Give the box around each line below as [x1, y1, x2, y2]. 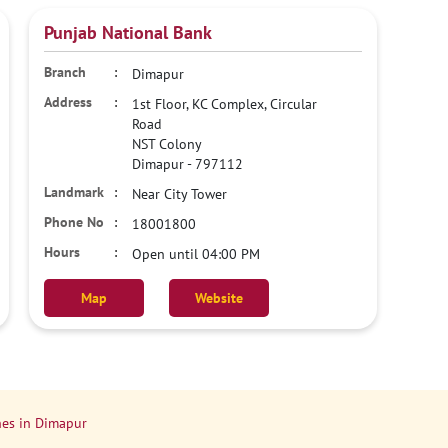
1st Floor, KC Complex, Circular [132, 95, 318, 113]
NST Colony [132, 135, 203, 153]
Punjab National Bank [44, 21, 213, 44]
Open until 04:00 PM [132, 245, 261, 263]
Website [195, 289, 244, 307]
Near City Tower [132, 185, 228, 203]
